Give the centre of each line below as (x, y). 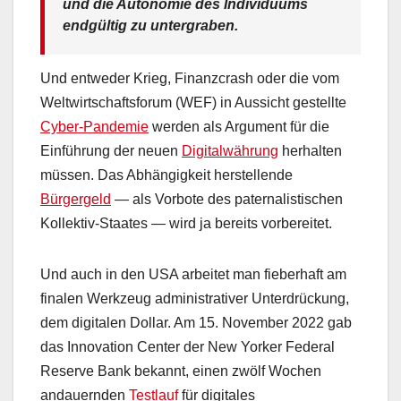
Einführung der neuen (111, 151)
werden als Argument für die (239, 127)
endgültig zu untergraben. (150, 26)
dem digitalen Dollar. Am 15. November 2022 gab (196, 323)
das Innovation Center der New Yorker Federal (188, 347)
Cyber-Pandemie (94, 127)
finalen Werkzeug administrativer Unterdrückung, (195, 299)
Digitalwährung (230, 151)
